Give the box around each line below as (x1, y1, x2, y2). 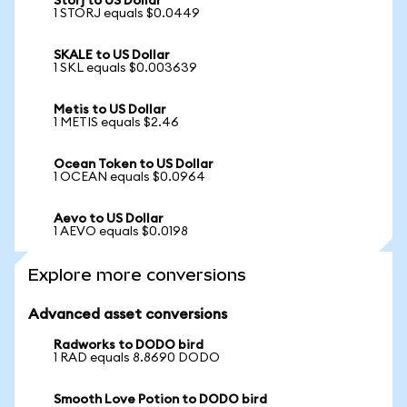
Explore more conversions (28, 265, 246, 284)
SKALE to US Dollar (54, 49, 170, 62)
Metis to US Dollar (54, 104, 166, 116)
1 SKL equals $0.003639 (54, 62, 197, 74)
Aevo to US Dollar (54, 213, 164, 225)
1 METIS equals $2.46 (54, 116, 179, 129)
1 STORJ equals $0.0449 (54, 7, 200, 20)
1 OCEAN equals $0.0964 (54, 171, 205, 184)
